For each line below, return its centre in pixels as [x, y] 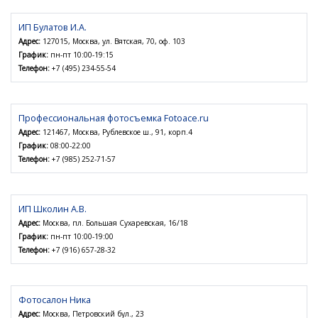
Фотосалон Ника [55, 300]
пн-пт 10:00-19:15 [81, 55]
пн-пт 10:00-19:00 [81, 237]
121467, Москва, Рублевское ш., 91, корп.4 [116, 132]
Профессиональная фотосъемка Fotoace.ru [114, 118]
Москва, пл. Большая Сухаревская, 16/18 [114, 223]
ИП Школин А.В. [53, 209]
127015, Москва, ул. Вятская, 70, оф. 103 [113, 42]
